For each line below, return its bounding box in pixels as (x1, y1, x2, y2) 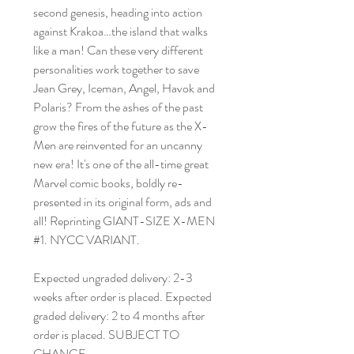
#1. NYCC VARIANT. (33, 230, 140, 249)
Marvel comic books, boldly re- (33, 173, 183, 192)
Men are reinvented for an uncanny (33, 135, 202, 154)
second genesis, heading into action (33, 2, 202, 21)
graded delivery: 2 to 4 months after (33, 306, 205, 325)
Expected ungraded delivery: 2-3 (33, 268, 193, 287)
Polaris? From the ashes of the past (33, 97, 203, 116)
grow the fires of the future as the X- (33, 116, 208, 135)
